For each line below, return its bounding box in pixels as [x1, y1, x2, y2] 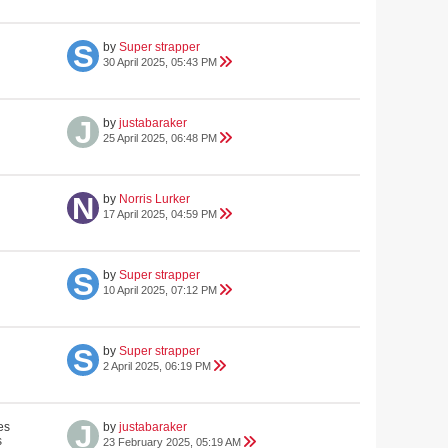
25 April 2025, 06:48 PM [103, 132, 217, 144]
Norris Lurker [119, 192, 190, 206]
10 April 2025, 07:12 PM [103, 284, 217, 296]
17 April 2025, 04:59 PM [103, 208, 217, 220]
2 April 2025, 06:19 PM [103, 360, 211, 372]
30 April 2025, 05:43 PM [103, 56, 217, 68]
